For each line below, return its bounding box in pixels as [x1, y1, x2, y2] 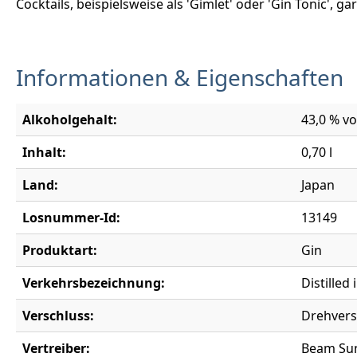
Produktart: [22, 241, 97, 259]
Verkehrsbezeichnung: [22, 273, 165, 292]
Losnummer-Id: [22, 208, 120, 226]
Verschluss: [22, 306, 94, 324]
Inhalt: [22, 143, 66, 161]
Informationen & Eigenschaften [16, 61, 343, 92]
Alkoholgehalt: [22, 110, 117, 128]
